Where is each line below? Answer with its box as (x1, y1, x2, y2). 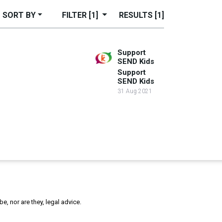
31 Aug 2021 (117, 87, 152, 95)
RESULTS (119, 10, 155, 20)
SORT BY (2, 10, 36, 20)
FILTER (62, 10, 89, 20)
